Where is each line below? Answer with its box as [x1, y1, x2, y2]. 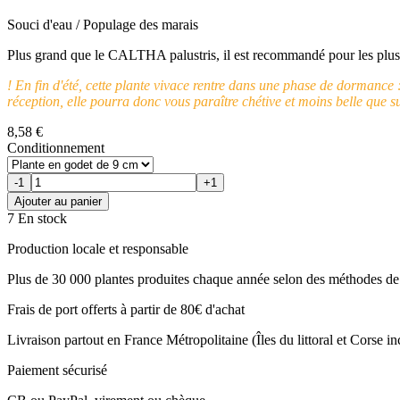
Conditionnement [7, 139, 104, 155]
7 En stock [7, 210, 67, 226]
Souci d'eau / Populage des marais [7, 16, 198, 32]
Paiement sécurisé [7, 362, 107, 378]
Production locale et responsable [7, 240, 188, 256]
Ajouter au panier [14, 194, 102, 208]
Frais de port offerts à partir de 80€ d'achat [7, 301, 245, 317]
